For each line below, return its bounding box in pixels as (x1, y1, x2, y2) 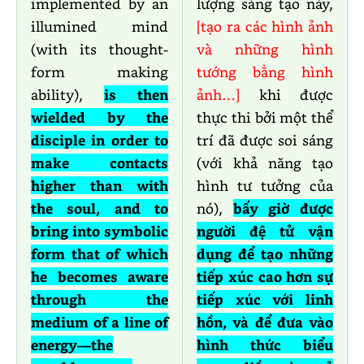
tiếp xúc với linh (197, 290, 333, 309)
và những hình (197, 40, 333, 58)
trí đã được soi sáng (197, 131, 333, 149)
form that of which (31, 245, 168, 263)
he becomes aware (31, 267, 168, 286)
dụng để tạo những (197, 245, 333, 263)
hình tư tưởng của (197, 176, 333, 195)
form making (31, 63, 168, 81)
